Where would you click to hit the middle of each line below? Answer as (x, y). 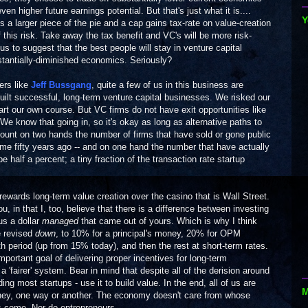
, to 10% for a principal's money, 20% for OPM (148, 233)
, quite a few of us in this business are (167, 85)
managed (60, 221)
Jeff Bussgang (61, 85)
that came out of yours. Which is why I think (168, 221)
